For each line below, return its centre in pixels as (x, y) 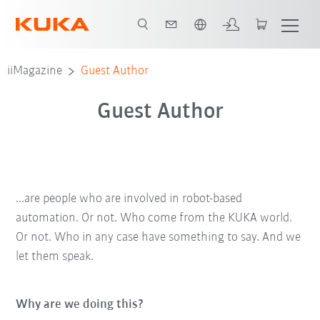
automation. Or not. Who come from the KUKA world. (154, 218)
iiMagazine (35, 71)
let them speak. (55, 257)
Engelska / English (85, 14)
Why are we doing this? (80, 305)
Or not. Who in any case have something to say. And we (159, 237)
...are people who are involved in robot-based (129, 199)
